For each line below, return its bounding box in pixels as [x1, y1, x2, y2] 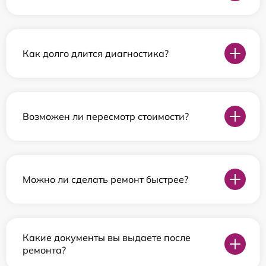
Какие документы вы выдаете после [23, 232, 191, 244]
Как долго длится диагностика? [23, 47, 169, 59]
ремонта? [23, 244, 66, 256]
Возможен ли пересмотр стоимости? [23, 110, 189, 122]
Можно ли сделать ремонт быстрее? [23, 173, 188, 185]
